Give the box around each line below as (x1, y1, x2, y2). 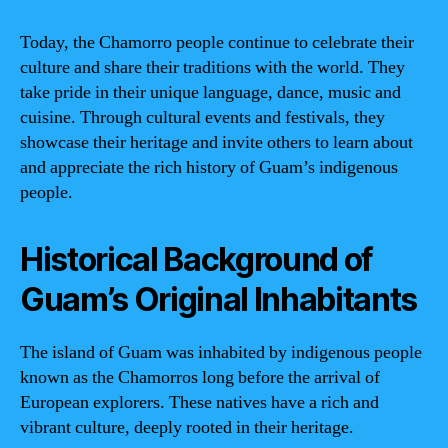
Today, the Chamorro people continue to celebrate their (20, 30, 414, 54)
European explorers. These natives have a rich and (20, 390, 379, 414)
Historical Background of (20, 239, 374, 279)
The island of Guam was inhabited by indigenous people (20, 340, 422, 364)
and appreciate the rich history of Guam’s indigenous (20, 155, 398, 179)
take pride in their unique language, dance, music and (20, 80, 401, 104)
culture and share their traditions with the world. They (20, 55, 405, 79)
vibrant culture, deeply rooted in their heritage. (20, 415, 354, 439)
